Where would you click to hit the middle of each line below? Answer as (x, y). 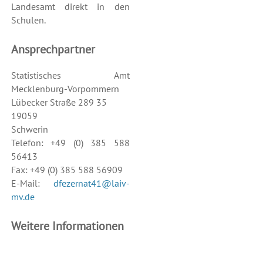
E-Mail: (32, 183)
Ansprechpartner (53, 50)
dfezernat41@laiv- (91, 183)
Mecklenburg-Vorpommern (65, 89)
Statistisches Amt (70, 75)
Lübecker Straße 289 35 (59, 102)
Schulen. (28, 20)
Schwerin (29, 129)
